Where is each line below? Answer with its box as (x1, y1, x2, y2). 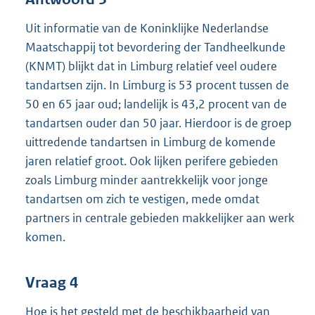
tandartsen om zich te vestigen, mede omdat (25, 191, 259, 207)
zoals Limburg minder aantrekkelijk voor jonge (25, 172, 268, 188)
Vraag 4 (25, 274, 78, 292)
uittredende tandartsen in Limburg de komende (25, 134, 276, 150)
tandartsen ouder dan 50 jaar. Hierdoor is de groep (25, 115, 292, 131)
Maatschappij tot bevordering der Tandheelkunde (25, 39, 285, 55)
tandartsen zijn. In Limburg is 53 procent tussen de (25, 77, 289, 93)
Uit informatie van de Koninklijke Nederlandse (25, 20, 269, 36)
